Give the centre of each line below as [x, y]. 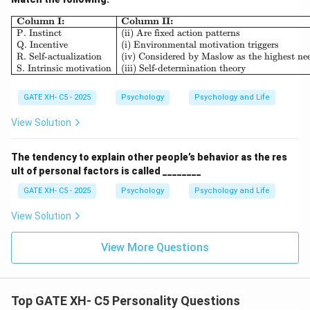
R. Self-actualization [59, 56]
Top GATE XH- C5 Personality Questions [126, 301]
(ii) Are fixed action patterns [181, 33]
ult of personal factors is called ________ [106, 171]
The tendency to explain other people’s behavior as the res [149, 157]
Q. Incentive [42, 44]
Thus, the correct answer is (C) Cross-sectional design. [154, 11]
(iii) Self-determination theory [184, 68]
